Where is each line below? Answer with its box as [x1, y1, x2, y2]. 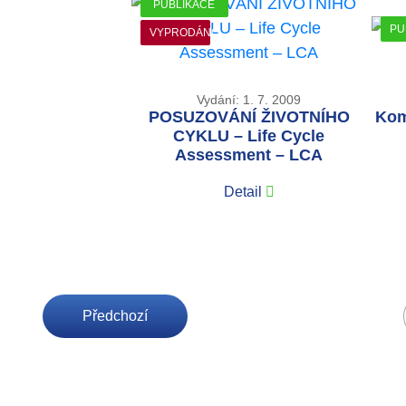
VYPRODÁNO [149, 25, 219, 39]
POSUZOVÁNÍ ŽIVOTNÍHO [148, 107, 350, 126]
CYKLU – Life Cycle [173, 126, 325, 145]
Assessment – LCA [175, 145, 324, 164]
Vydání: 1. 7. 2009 [197, 92, 302, 107]
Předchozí [82, 307, 148, 324]
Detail [223, 183, 262, 199]
